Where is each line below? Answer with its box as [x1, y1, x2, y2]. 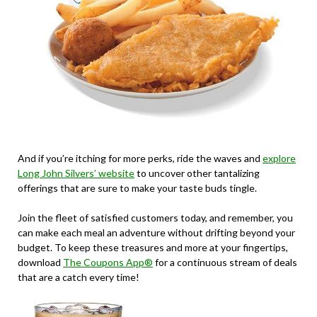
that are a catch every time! [18, 271, 139, 284]
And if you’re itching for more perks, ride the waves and [18, 152, 263, 165]
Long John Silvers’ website [18, 167, 134, 180]
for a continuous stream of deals [153, 256, 297, 269]
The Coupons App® [63, 256, 153, 269]
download [18, 256, 63, 269]
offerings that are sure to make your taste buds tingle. [18, 182, 257, 195]
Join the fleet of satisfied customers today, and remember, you [18, 212, 293, 224]
